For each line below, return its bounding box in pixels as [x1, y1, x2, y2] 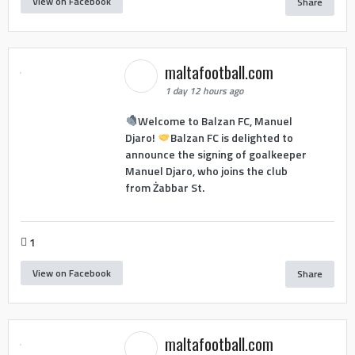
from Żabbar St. [124, 178, 204, 196]
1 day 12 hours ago [164, 83, 243, 99]
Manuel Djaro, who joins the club [124, 162, 288, 179]
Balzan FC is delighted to [170, 128, 293, 146]
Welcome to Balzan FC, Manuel [137, 112, 292, 129]
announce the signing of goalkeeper [124, 145, 307, 162]
